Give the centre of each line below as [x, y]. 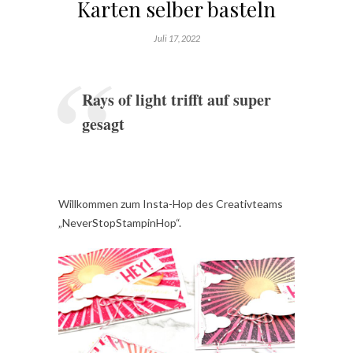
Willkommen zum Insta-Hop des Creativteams [171, 204]
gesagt [103, 124]
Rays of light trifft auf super [176, 100]
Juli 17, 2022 [176, 39]
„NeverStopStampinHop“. [120, 223]
